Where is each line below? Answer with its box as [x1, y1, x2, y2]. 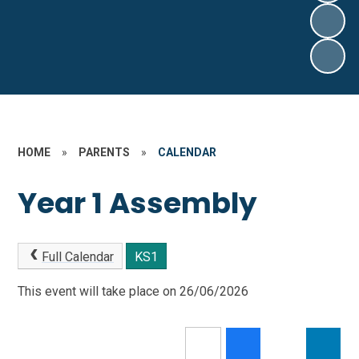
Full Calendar [41, 248, 114, 264]
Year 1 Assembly [18, 183, 258, 224]
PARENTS [79, 146, 131, 159]
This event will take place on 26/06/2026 [18, 284, 249, 300]
